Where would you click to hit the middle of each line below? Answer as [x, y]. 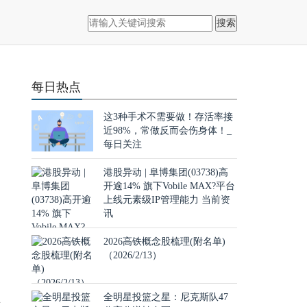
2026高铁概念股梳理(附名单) [164, 242]
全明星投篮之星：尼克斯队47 [166, 297]
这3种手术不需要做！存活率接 [168, 117]
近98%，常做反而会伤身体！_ [168, 131]
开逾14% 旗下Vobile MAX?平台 [169, 186]
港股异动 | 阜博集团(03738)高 [166, 172]
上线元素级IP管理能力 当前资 [167, 200]
